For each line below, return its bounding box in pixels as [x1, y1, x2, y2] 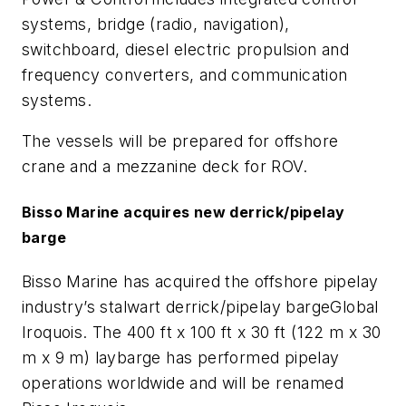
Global [330, 296, 379, 316]
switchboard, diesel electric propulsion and [22, 39, 350, 59]
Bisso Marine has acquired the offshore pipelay [22, 271, 379, 291]
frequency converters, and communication [22, 64, 348, 84]
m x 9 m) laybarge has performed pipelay [22, 347, 340, 367]
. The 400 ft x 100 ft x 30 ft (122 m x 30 [82, 322, 382, 342]
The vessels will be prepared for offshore [22, 131, 339, 151]
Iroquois [22, 322, 83, 342]
